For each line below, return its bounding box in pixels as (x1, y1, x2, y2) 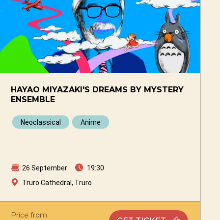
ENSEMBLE (11, 94, 55, 104)
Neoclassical (21, 118, 61, 126)
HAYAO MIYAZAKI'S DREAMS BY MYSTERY (11, 84, 184, 94)
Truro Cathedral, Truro (22, 178, 92, 187)
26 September (21, 164, 68, 172)
